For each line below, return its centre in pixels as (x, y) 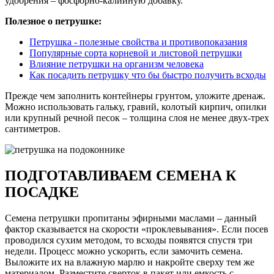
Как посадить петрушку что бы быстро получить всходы (148, 75)
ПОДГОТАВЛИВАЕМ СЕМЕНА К (120, 175)
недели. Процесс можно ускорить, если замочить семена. (124, 251)
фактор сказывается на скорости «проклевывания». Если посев (137, 229)
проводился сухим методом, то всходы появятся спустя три (129, 240)
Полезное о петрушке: (53, 21)
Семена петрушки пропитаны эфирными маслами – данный (131, 218)
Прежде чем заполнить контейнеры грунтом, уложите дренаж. (135, 95)
